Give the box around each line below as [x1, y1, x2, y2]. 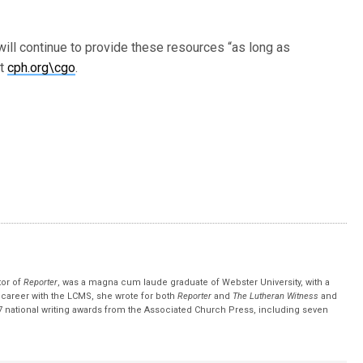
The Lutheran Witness [233, 291, 319, 301]
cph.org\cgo [7, 60, 76, 75]
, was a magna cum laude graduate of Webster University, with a [58, 277, 331, 288]
